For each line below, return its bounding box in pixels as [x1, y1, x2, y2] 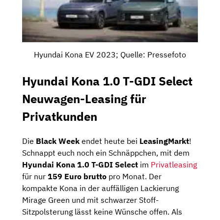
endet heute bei [80, 136, 139, 146]
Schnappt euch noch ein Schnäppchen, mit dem [22, 148, 190, 158]
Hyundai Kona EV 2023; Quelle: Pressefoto [34, 50, 186, 60]
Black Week [36, 136, 80, 146]
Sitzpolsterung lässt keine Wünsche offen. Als [22, 207, 182, 217]
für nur [22, 171, 48, 182]
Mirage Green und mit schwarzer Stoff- [22, 195, 159, 205]
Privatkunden [22, 109, 97, 125]
